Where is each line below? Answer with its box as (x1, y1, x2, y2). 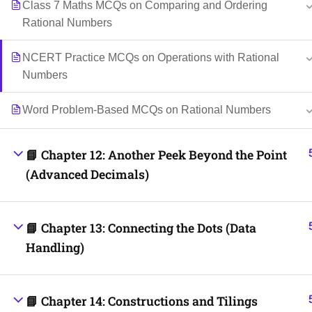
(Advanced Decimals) (26, 166, 149, 182)
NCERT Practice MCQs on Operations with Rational (22, 52, 279, 63)
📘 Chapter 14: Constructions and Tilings (26, 293, 258, 309)
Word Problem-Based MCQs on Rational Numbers (22, 104, 271, 116)
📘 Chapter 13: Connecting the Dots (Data (26, 220, 256, 236)
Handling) (26, 240, 84, 256)
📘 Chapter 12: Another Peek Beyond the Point (26, 147, 287, 163)
